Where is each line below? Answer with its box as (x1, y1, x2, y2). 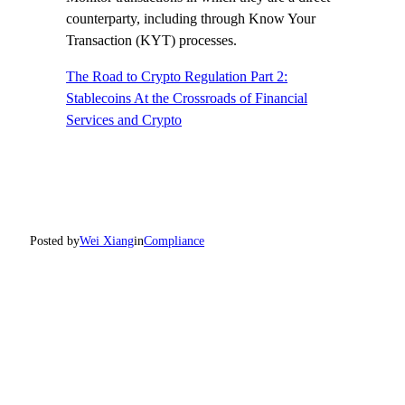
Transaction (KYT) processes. (66, 33, 238, 49)
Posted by (30, 234, 80, 249)
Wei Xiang (80, 234, 135, 249)
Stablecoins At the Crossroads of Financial (66, 90, 308, 107)
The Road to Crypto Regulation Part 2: (66, 69, 288, 85)
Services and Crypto (66, 112, 183, 128)
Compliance (144, 234, 205, 249)
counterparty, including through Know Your (66, 11, 316, 27)
